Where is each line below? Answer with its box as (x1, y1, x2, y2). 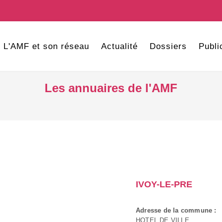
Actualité (101, 42, 138, 51)
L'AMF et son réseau (3, 42, 89, 51)
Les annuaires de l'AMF (45, 81, 177, 95)
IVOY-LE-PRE (136, 179, 192, 189)
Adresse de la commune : (136, 207, 217, 214)
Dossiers (149, 42, 187, 51)
